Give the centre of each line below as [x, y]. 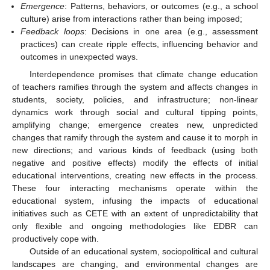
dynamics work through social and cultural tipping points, [135, 112]
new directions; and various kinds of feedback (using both [135, 150]
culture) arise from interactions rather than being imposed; [132, 19]
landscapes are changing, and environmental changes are [135, 264]
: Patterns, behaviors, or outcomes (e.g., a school [161, 6]
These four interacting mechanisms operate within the [135, 188]
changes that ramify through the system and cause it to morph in [135, 137]
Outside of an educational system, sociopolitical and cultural [143, 251]
